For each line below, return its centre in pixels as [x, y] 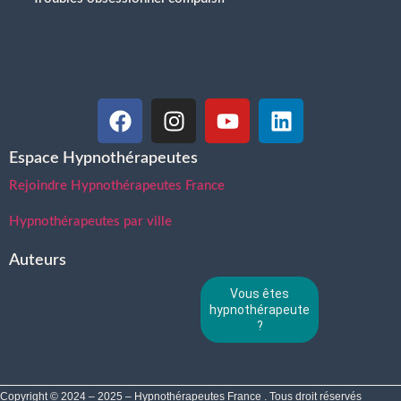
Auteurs [38, 261]
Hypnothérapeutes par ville [90, 221]
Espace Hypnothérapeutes [103, 159]
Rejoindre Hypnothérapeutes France [117, 186]
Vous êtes [260, 294]
